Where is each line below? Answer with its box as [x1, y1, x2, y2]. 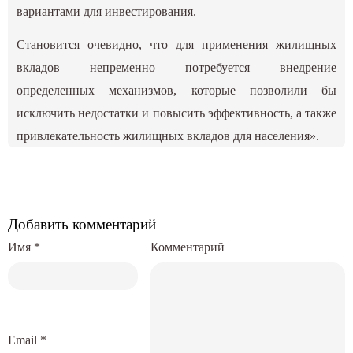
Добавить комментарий [8, 216, 156, 233]
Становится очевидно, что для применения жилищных [17, 38, 336, 52]
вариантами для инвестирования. [17, 5, 197, 19]
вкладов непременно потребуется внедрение [17, 61, 336, 75]
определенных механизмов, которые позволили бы [17, 84, 336, 98]
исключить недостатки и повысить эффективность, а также [17, 106, 336, 121]
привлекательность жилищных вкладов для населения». [17, 129, 320, 143]
